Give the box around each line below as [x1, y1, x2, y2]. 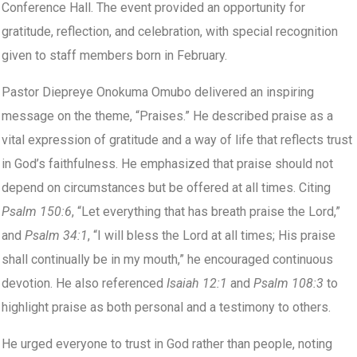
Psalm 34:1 [25, 228, 88, 244]
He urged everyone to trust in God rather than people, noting [2, 336, 332, 352]
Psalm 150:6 [2, 204, 72, 220]
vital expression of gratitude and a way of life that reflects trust [2, 132, 352, 148]
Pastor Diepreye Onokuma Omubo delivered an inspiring [2, 84, 314, 100]
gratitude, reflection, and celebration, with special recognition [2, 24, 338, 40]
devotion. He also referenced [2, 276, 167, 292]
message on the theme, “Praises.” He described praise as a [2, 108, 333, 124]
